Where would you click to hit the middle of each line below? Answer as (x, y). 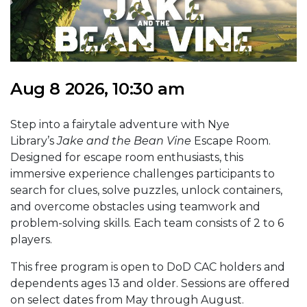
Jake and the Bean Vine (124, 140)
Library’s (34, 140)
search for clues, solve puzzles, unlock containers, (146, 190)
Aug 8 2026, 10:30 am (98, 88)
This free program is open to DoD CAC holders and (148, 267)
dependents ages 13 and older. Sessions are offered (150, 283)
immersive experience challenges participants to (143, 173)
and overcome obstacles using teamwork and (135, 206)
